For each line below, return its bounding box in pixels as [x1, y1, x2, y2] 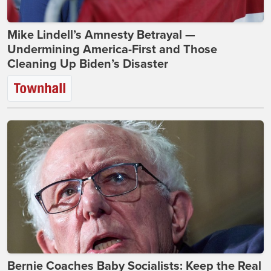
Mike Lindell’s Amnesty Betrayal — [7, 27, 195, 42]
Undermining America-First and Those [7, 42, 217, 57]
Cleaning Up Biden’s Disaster [7, 56, 168, 71]
